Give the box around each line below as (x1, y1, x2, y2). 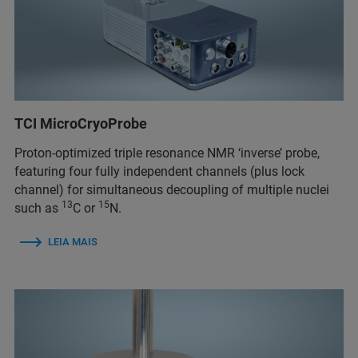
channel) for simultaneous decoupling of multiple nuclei (14, 181, 329, 197)
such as (14, 200, 62, 216)
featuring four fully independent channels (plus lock (14, 163, 304, 179)
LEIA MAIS (48, 235, 97, 248)
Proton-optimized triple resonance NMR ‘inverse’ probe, (14, 145, 320, 161)
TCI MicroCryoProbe (14, 114, 147, 132)
